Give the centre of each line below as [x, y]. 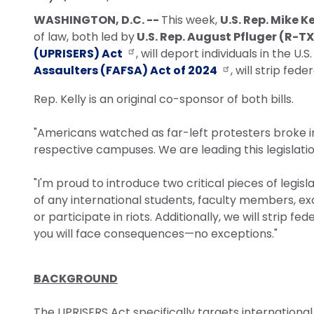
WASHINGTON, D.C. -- [97, 20]
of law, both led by [84, 36]
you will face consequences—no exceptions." [156, 233]
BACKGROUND [76, 278]
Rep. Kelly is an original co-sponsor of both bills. [164, 99]
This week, [191, 20]
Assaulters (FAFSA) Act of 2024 [125, 71]
